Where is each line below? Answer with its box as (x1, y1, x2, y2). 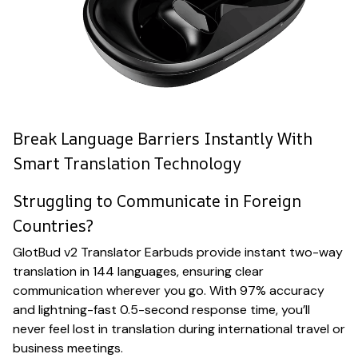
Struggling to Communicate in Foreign (13, 189, 301, 212)
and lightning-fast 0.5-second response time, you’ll (13, 301, 310, 319)
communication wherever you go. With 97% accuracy (13, 282, 324, 300)
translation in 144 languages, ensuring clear (13, 263, 264, 280)
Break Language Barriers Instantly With (13, 127, 312, 149)
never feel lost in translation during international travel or (13, 320, 345, 338)
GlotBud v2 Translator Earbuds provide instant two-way (13, 244, 343, 261)
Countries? (13, 214, 93, 237)
